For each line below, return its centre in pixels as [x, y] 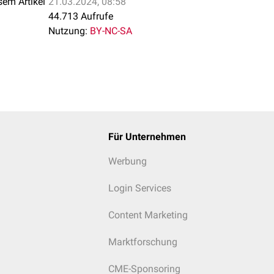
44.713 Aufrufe [81, 16]
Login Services [139, 188]
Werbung [127, 161]
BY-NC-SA [111, 31]
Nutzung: [68, 31]
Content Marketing [148, 215]
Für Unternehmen [147, 137]
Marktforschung [143, 242]
